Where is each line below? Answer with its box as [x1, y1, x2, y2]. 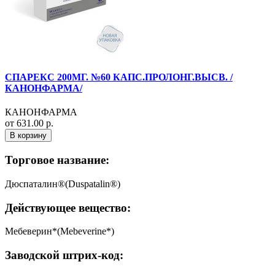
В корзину [10, 131, 47, 141]
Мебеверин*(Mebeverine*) [5, 226, 114, 237]
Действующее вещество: [5, 201, 131, 214]
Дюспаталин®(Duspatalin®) [5, 178, 120, 189]
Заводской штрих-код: [5, 249, 123, 262]
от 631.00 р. [5, 118, 53, 129]
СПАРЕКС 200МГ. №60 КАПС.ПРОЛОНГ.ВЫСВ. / [5, 72, 233, 83]
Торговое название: [5, 153, 109, 167]
